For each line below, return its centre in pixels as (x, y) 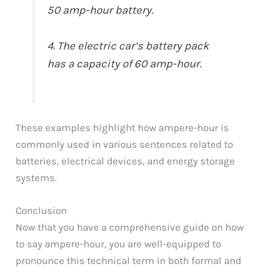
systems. (36, 177)
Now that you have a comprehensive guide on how (130, 227)
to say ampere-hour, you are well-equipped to (119, 244)
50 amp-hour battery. (100, 10)
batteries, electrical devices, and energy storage (125, 161)
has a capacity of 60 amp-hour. (125, 64)
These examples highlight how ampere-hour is (122, 127)
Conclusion (41, 211)
